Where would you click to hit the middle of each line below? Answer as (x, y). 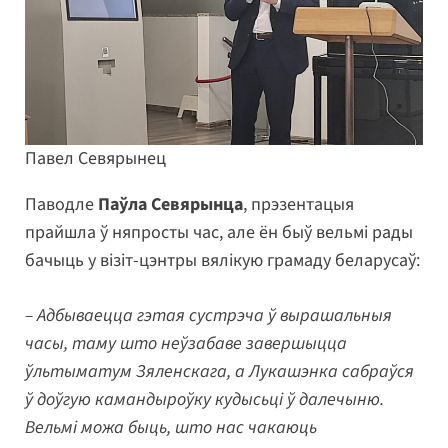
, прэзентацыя (298, 204)
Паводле (59, 204)
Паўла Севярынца (168, 204)
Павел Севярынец (95, 158)
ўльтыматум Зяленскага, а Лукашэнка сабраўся (219, 371)
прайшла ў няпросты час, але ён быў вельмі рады (219, 232)
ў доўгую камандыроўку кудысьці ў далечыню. (204, 399)
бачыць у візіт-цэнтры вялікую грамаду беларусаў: (222, 260)
